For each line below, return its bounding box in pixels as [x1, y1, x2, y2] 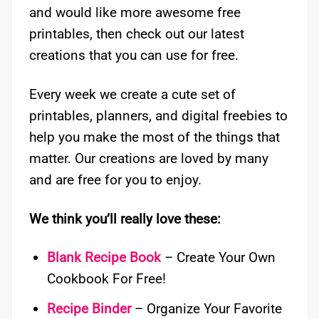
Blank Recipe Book [46, 249, 161, 266]
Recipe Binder [46, 300, 131, 317]
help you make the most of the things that [29, 128, 280, 145]
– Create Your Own [160, 249, 276, 266]
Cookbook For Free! [46, 271, 166, 288]
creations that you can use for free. [29, 46, 239, 63]
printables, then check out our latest [29, 25, 244, 42]
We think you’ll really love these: [29, 210, 221, 227]
